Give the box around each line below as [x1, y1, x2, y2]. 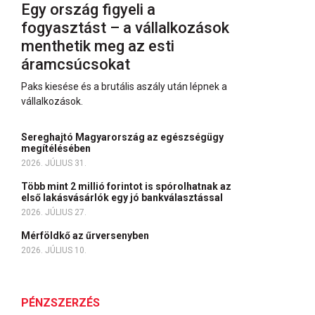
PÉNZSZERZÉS [21, 296, 100, 309]
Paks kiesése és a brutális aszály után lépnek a [21, 81, 227, 92]
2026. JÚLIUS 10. [21, 245, 86, 255]
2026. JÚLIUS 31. [21, 158, 86, 168]
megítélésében [21, 143, 93, 154]
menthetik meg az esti [21, 37, 174, 55]
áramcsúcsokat [21, 56, 134, 73]
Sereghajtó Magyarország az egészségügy [21, 131, 224, 143]
